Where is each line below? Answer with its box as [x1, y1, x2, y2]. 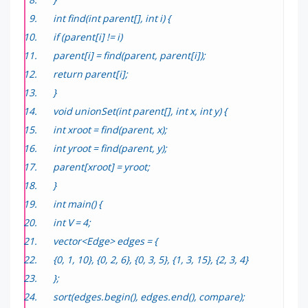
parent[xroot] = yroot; [53, 160, 150, 173]
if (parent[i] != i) [53, 30, 122, 43]
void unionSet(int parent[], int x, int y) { [53, 104, 227, 118]
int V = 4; [53, 216, 91, 229]
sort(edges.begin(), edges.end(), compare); [53, 290, 245, 303]
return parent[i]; [53, 67, 128, 80]
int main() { [53, 197, 102, 210]
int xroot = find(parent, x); [53, 123, 167, 136]
